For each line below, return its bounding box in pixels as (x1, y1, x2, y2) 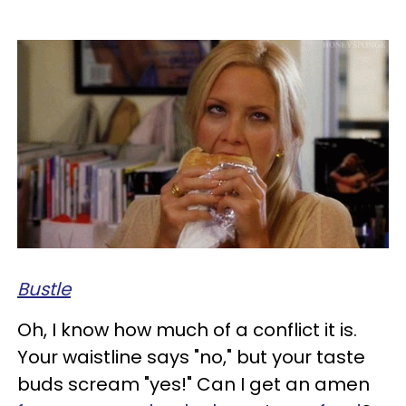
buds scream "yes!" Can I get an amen (17, 372, 370, 398)
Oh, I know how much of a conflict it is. (17, 317, 357, 343)
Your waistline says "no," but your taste (17, 344, 365, 371)
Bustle (17, 276, 71, 303)
